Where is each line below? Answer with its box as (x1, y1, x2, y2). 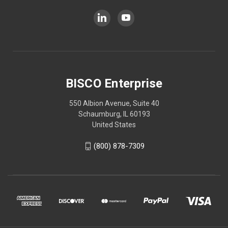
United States (92, 120, 136, 129)
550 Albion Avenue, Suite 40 (69, 99, 159, 107)
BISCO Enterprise (65, 76, 163, 91)
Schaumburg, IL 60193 (78, 109, 150, 118)
